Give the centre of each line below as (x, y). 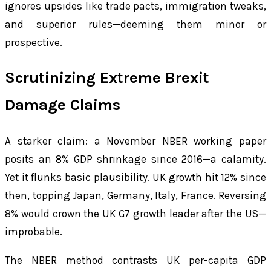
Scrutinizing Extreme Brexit (107, 78)
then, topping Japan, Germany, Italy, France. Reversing (135, 195)
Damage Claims (63, 105)
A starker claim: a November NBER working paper (135, 141)
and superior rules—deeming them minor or (135, 24)
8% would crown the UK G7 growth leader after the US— (135, 213)
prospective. (34, 42)
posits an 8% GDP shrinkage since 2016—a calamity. (135, 159)
